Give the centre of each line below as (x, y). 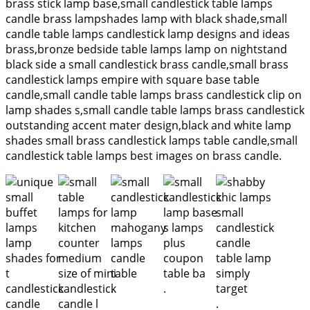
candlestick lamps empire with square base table (133, 79)
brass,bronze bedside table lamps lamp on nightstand (146, 49)
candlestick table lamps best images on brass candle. (144, 155)
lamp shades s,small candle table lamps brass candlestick (155, 110)
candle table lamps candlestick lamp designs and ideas (148, 34)
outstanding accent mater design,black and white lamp (148, 125)
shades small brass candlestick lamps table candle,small (152, 140)
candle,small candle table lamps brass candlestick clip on (154, 94)
